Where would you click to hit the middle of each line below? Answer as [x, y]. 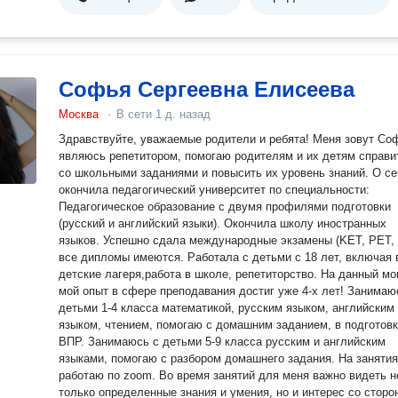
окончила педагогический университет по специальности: [164, 190]
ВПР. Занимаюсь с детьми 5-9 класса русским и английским [73, 342]
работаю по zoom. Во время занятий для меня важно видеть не [109, 375]
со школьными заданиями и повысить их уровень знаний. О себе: [215, 173]
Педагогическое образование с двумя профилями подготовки [225, 207]
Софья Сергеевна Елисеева [207, 89]
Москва [79, 114]
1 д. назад [183, 114]
